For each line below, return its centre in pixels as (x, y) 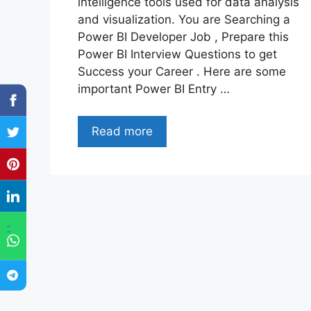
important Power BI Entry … (154, 89)
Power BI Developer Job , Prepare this (183, 37)
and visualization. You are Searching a (184, 20)
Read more (122, 131)
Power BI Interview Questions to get (177, 54)
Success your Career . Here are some (182, 72)
